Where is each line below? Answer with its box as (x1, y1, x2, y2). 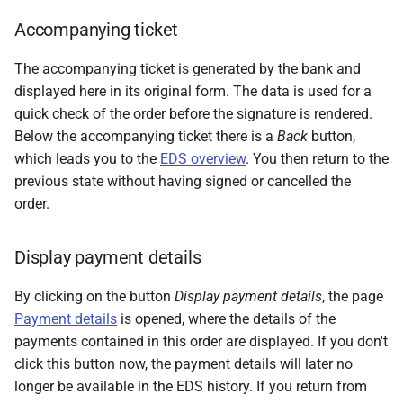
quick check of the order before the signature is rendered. (14, 105, 372, 122)
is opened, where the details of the (117, 310, 336, 327)
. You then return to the (246, 150, 389, 167)
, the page (322, 288, 383, 305)
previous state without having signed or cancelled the (14, 173, 351, 190)
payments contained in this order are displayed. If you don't (14, 333, 388, 350)
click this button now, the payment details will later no (14, 355, 353, 372)
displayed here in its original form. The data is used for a (14, 83, 372, 100)
